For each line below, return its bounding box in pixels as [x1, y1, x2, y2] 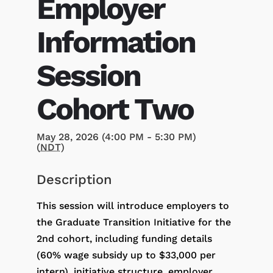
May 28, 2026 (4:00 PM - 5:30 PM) [36, 130, 196, 143]
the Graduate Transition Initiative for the [36, 216, 231, 228]
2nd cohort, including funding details [36, 232, 212, 244]
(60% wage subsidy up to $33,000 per [36, 249, 216, 261]
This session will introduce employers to [36, 199, 229, 211]
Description [36, 171, 112, 187]
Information [36, 23, 195, 60]
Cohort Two [36, 90, 193, 127]
